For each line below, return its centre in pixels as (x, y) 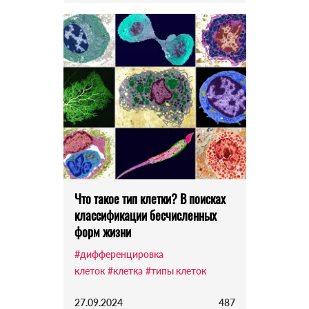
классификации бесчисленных (145, 216)
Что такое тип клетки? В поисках (150, 199)
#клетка (125, 271)
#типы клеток (176, 271)
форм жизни (102, 232)
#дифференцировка (119, 255)
